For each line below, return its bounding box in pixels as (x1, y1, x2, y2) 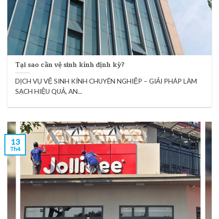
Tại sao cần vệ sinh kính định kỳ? (15, 59, 125, 70)
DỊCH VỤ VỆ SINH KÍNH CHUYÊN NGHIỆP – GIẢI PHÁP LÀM (15, 77, 197, 86)
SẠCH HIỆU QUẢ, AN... (15, 88, 83, 96)
